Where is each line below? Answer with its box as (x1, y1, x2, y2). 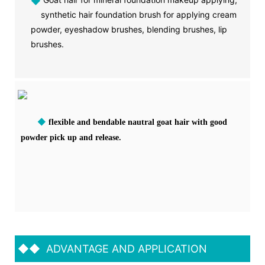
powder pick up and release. (21, 132, 124, 142)
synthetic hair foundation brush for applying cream (40, 9, 237, 20)
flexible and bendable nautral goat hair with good (49, 117, 227, 127)
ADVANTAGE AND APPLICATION (40, 242, 207, 255)
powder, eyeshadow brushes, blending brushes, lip (30, 24, 227, 34)
